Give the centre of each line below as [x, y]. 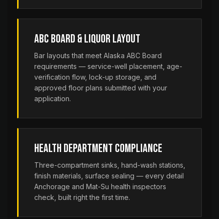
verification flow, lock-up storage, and [95, 77]
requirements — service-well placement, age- [108, 66]
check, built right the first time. [82, 197]
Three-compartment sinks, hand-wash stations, [110, 165]
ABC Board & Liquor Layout [87, 39]
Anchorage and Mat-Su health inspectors [100, 186]
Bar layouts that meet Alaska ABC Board [98, 55]
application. [53, 99]
